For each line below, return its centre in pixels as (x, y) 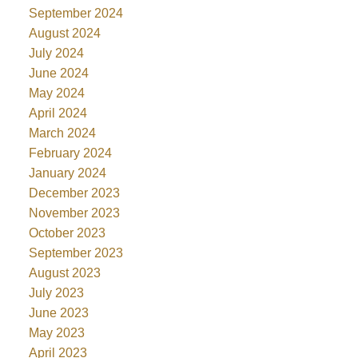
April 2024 (58, 113)
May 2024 (56, 93)
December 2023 (74, 193)
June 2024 (58, 74)
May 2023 (56, 333)
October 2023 (67, 233)
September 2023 (76, 253)
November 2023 (74, 213)
